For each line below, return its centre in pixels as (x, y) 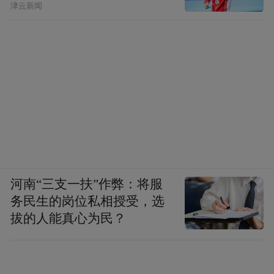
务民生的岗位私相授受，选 (88, 201)
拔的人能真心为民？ (68, 218)
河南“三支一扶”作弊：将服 (87, 184)
